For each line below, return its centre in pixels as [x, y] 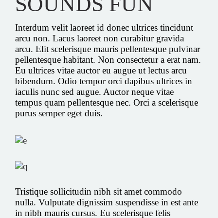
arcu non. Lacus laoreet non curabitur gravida [100, 38]
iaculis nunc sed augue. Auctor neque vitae [95, 91]
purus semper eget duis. [59, 113]
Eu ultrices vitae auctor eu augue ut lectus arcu [101, 70]
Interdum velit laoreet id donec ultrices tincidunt [104, 27]
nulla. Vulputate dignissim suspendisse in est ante [107, 202]
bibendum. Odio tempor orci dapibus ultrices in [104, 81]
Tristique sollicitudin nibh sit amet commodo [99, 192]
